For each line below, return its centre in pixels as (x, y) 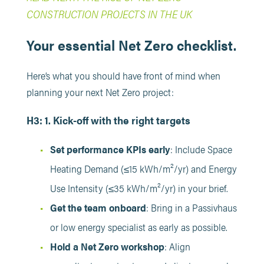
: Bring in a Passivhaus (191, 207)
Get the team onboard (98, 207)
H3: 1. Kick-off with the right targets (108, 120)
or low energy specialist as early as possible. (138, 227)
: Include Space (201, 149)
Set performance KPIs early (110, 149)
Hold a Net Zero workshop (107, 246)
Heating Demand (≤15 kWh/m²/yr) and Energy (143, 169)
